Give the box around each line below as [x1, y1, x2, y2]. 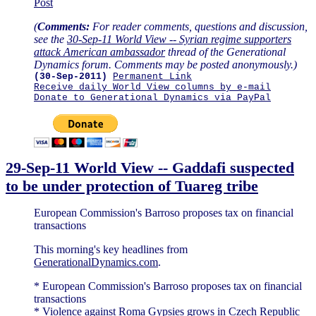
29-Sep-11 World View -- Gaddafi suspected [6, 159, 294, 177]
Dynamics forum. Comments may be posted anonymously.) [34, 59, 297, 71]
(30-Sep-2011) [34, 71, 107, 83]
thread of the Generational [165, 46, 286, 59]
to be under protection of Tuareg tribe [6, 177, 258, 195]
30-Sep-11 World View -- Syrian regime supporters [67, 33, 291, 46]
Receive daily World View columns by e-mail [34, 82, 271, 93]
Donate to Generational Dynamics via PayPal [34, 92, 271, 104]
